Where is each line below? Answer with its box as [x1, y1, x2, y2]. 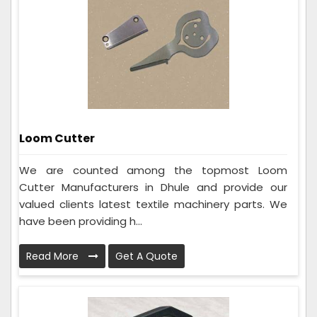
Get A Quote [115, 249, 178, 264]
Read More [26, 249, 81, 264]
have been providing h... [19, 214, 142, 229]
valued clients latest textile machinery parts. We [19, 197, 287, 212]
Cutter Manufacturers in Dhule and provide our [19, 180, 287, 195]
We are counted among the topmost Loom [19, 163, 287, 178]
